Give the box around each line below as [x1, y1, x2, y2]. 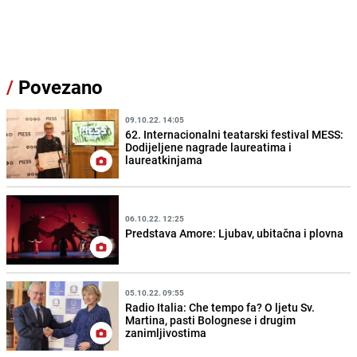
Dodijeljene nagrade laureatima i [125, 139, 292, 155]
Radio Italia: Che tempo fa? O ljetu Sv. [125, 299, 316, 315]
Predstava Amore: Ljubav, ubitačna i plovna [125, 226, 344, 241]
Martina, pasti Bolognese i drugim [125, 312, 296, 328]
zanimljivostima [125, 324, 207, 340]
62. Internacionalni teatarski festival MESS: [125, 127, 344, 143]
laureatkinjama [125, 152, 203, 168]
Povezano [14, 73, 103, 100]
